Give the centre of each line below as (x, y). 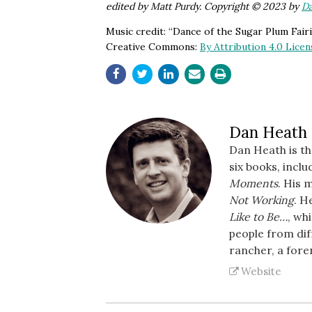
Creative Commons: (153, 46)
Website (261, 271)
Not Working (261, 200)
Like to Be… (258, 216)
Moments (253, 183)
